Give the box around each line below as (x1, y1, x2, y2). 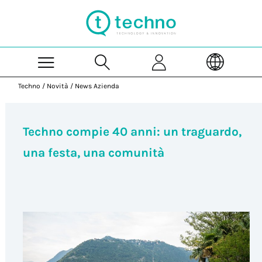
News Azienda (75, 82, 120, 90)
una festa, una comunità (22, 145, 164, 160)
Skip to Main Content (130, 1, 208, 9)
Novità (47, 82, 69, 90)
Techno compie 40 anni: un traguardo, (22, 124, 242, 139)
